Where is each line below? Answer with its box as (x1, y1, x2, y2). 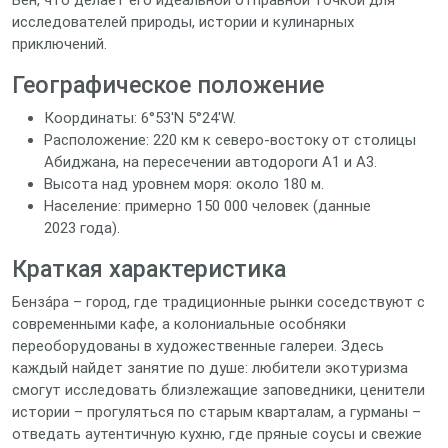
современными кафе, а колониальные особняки (12, 315, 346, 333)
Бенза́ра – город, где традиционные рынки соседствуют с (12, 293, 425, 311)
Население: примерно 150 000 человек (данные (44, 197, 371, 215)
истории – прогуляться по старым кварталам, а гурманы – (12, 403, 421, 421)
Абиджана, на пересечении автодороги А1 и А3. (44, 153, 377, 171)
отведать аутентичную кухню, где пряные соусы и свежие (12, 425, 422, 443)
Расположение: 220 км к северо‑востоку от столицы (44, 131, 416, 149)
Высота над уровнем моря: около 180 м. (44, 175, 324, 193)
